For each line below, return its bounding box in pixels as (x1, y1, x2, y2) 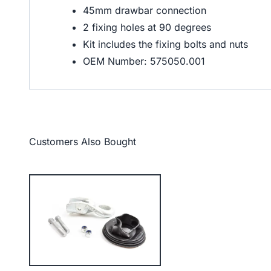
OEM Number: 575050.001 (83, 55, 205, 67)
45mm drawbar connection (83, 4, 206, 16)
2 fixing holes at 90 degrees (83, 21, 214, 33)
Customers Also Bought (29, 135, 136, 148)
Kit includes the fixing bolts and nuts (83, 38, 248, 50)
